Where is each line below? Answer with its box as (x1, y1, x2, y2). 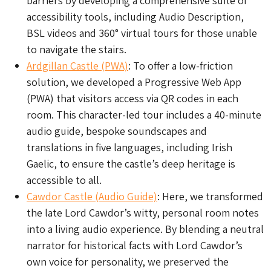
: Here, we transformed (157, 189, 263, 204)
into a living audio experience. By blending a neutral (27, 222, 264, 237)
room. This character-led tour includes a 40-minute (27, 108, 261, 122)
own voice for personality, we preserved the (27, 255, 229, 269)
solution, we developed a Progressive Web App (27, 75, 241, 90)
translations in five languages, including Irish (27, 140, 232, 155)
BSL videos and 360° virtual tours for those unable (27, 26, 257, 41)
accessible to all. (27, 173, 102, 188)
